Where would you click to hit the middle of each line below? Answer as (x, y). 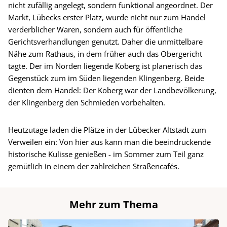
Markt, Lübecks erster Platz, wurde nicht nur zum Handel (107, 17)
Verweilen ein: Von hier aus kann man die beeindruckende (109, 142)
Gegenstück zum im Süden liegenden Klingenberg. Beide (106, 78)
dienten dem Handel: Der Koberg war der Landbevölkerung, (112, 90)
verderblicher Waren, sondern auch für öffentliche (95, 30)
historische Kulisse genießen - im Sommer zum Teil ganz (106, 154)
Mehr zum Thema (113, 205)
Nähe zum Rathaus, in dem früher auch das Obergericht (105, 54)
